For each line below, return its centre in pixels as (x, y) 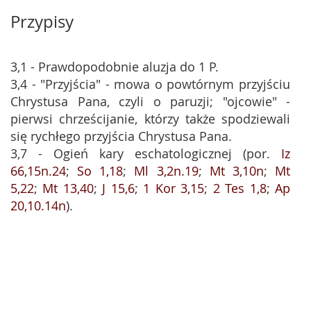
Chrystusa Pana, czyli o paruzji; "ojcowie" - (150, 101)
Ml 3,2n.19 (166, 171)
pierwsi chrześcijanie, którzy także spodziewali (150, 119)
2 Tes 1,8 (239, 188)
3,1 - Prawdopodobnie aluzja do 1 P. (115, 67)
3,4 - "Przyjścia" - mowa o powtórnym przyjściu (150, 84)
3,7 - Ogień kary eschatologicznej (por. (146, 153)
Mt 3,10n (236, 171)
